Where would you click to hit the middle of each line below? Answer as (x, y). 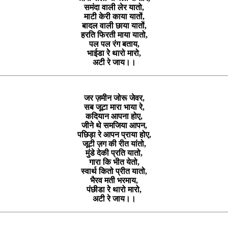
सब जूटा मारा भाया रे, (114, 107)
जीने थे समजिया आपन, (114, 125)
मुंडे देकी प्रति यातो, (114, 153)
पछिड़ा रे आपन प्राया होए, (114, 134)
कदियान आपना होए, (114, 116)
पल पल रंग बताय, (114, 44)
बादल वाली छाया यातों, (114, 25)
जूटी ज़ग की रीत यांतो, (114, 144)
